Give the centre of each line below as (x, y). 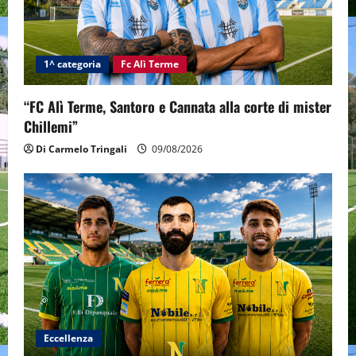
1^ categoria (72, 64)
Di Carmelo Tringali (81, 149)
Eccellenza (68, 338)
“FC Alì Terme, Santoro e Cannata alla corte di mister (178, 106)
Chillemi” (51, 126)
